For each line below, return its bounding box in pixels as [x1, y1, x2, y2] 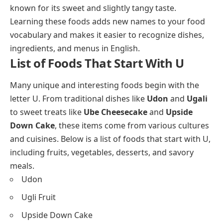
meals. [10, 160, 34, 171]
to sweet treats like [10, 106, 84, 117]
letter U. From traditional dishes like [10, 93, 147, 104]
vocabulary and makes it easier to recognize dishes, [10, 29, 204, 40]
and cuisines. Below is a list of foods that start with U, [10, 133, 211, 144]
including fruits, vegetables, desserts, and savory [10, 146, 194, 158]
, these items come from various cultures [55, 119, 209, 131]
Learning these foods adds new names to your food [10, 15, 205, 27]
